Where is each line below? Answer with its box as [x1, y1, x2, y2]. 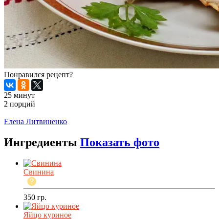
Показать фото [80, 136, 159, 149]
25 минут [4, 91, 35, 100]
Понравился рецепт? [4, 70, 73, 79]
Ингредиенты [4, 136, 80, 149]
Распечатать [4, 109, 44, 117]
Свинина [23, 168, 54, 176]
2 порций [4, 100, 35, 109]
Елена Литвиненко [4, 117, 67, 126]
